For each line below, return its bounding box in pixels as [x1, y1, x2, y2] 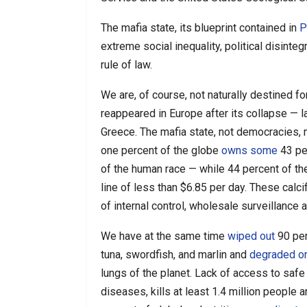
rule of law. [101, 58, 152, 71]
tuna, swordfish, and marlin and [101, 247, 249, 261]
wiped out [228, 229, 275, 243]
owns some [221, 143, 278, 157]
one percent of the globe [101, 143, 221, 157]
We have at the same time [101, 229, 228, 243]
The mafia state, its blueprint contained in [101, 21, 299, 34]
